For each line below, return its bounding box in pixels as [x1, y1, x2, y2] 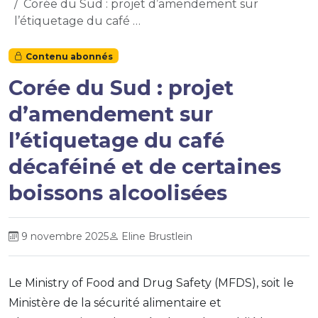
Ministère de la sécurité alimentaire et [9, 296, 221, 310]
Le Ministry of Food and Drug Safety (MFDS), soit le [9, 276, 294, 290]
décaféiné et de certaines [9, 154, 281, 180]
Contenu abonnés [25, 50, 113, 61]
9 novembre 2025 [21, 230, 109, 243]
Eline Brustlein [121, 230, 192, 243]
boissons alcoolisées [9, 180, 227, 206]
